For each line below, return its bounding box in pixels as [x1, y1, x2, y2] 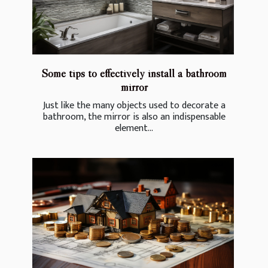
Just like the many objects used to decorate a [42, 97, 226, 114]
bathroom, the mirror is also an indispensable [42, 108, 226, 125]
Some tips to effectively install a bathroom [41, 65, 227, 80]
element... [115, 120, 153, 136]
